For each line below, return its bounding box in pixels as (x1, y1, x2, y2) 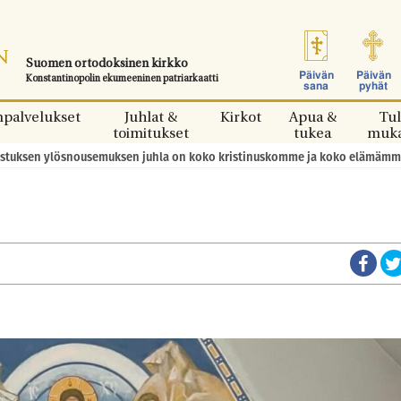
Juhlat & (124, 111, 177, 125)
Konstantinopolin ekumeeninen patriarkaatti (26, 74, 218, 84)
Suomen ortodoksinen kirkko (26, 58, 188, 70)
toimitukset (112, 127, 189, 141)
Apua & (288, 111, 337, 125)
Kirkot (220, 111, 261, 125)
